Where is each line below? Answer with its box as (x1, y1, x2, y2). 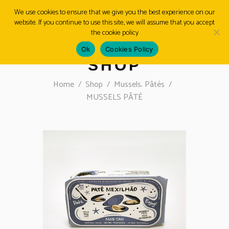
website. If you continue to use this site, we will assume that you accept (14, 17, 215, 29)
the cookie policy (90, 27, 139, 39)
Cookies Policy (105, 44, 153, 53)
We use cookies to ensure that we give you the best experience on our (14, 7, 215, 18)
